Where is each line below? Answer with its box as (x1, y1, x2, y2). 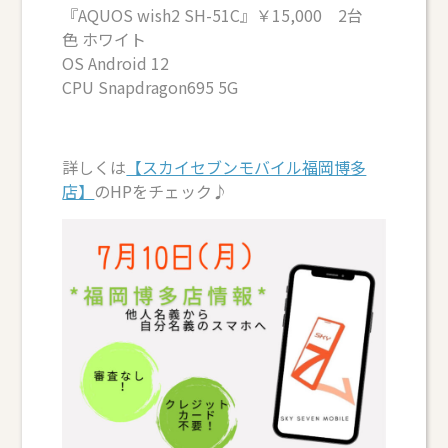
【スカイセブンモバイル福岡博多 (126, 155, 367, 180)
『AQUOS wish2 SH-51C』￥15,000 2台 (62, 3, 364, 28)
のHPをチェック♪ (94, 179, 229, 204)
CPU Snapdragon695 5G (62, 75, 239, 100)
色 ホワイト (62, 27, 147, 52)
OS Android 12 (62, 51, 170, 76)
